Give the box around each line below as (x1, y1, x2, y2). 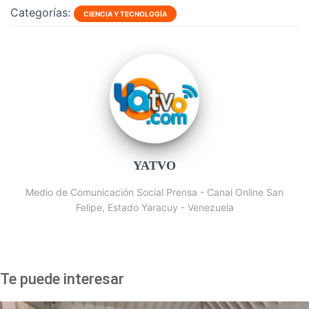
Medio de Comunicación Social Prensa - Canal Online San (26, 186, 283, 198)
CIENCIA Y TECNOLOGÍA (83, 10, 167, 18)
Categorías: (10, 6, 70, 19)
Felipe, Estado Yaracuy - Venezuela (75, 201, 234, 213)
